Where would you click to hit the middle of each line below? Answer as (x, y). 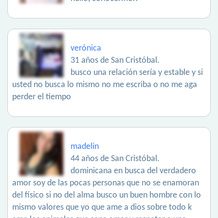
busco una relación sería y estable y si (137, 73)
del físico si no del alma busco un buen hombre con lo (107, 196)
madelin (85, 147)
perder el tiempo (42, 97)
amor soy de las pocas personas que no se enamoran (106, 183)
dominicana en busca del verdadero (133, 171)
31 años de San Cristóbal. (115, 61)
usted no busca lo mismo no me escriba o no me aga (105, 85)
